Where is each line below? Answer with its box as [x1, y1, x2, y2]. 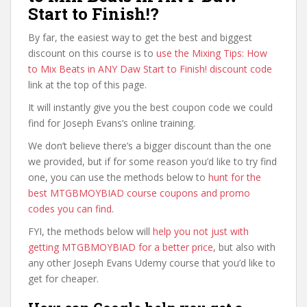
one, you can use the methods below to [28, 171, 208, 184]
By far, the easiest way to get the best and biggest [28, 31, 252, 44]
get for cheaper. [28, 272, 99, 285]
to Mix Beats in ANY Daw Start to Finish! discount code [28, 62, 272, 75]
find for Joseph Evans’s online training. [28, 116, 195, 130]
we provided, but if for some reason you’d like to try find [28, 155, 277, 168]
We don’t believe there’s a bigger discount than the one [28, 139, 271, 152]
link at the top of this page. [28, 78, 147, 91]
